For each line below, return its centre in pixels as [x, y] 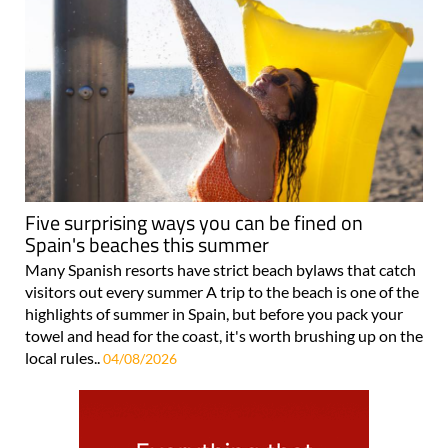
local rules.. [64, 358]
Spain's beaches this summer [147, 245]
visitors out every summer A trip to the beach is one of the [222, 292]
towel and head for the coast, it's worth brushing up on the [224, 336]
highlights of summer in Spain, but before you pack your [214, 314]
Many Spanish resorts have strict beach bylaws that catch [220, 270]
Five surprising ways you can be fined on [194, 223]
